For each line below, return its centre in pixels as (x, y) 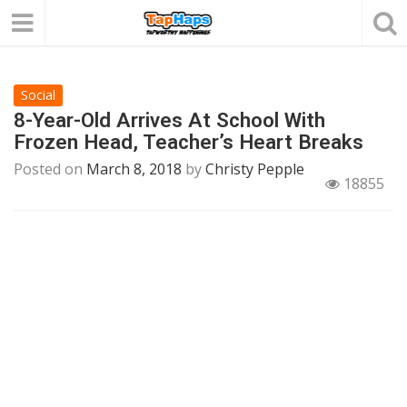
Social (38, 95)
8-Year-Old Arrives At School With (169, 120)
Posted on (50, 169)
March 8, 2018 (134, 169)
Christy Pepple (255, 169)
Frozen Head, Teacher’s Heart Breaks (189, 142)
